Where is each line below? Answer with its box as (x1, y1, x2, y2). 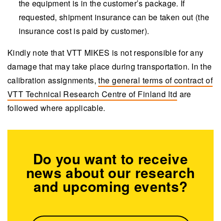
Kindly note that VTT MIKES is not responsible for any (7, 46, 204, 58)
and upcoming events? (33, 176, 188, 196)
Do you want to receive (33, 148, 188, 169)
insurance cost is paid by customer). (18, 25, 149, 37)
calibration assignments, (7, 74, 99, 86)
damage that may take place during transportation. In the (7, 60, 212, 72)
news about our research (26, 162, 195, 183)
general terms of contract (112, 74, 206, 86)
